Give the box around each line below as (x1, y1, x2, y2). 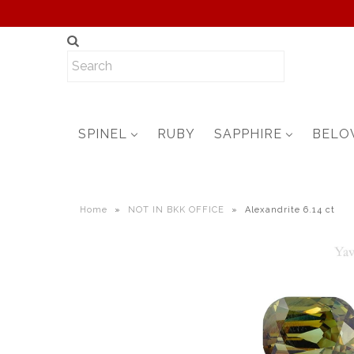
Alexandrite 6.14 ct (245, 204, 335, 215)
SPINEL (78, 126, 127, 142)
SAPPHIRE (214, 126, 282, 142)
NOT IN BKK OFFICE (128, 204, 224, 215)
